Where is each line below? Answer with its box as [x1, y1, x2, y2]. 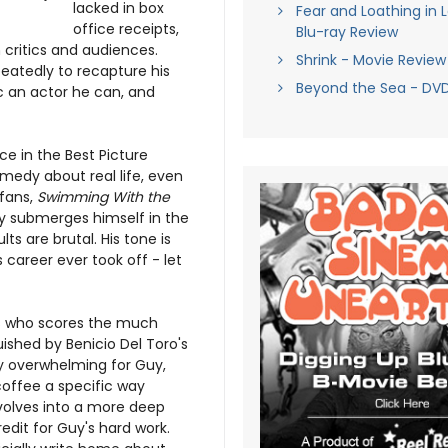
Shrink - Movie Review [295, 50, 446, 70]
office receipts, [73, 19, 179, 39]
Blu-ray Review [295, 22, 398, 42]
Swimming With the [37, 187, 170, 207]
